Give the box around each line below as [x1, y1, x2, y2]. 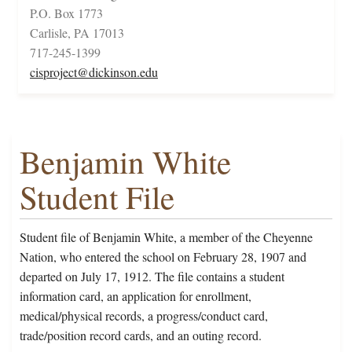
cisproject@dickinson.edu [30, 64, 158, 81]
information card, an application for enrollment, [20, 288, 251, 305]
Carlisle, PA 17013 [30, 24, 124, 42]
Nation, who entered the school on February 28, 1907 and [20, 248, 306, 266]
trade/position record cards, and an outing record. [20, 327, 262, 344]
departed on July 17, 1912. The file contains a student [20, 268, 284, 285]
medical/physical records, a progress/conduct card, [20, 307, 268, 324]
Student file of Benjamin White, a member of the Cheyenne [20, 229, 313, 246]
